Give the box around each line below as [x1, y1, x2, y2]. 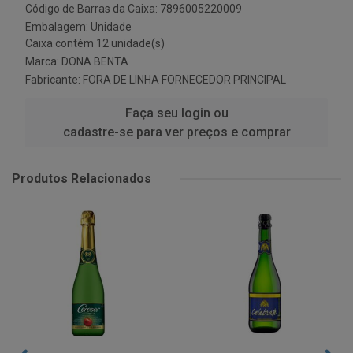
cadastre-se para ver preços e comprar [62, 124, 291, 139]
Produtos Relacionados [12, 171, 151, 186]
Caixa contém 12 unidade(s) [25, 37, 165, 50]
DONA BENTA [61, 55, 128, 68]
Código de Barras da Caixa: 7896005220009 [25, 2, 242, 15]
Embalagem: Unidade [25, 20, 132, 33]
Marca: [25, 55, 61, 68]
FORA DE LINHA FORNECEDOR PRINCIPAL [83, 73, 286, 86]
